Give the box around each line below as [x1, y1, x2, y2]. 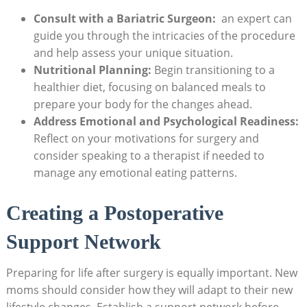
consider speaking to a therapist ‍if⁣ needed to [33, 147, 265, 163]
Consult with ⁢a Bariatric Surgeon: [33, 10, 216, 26]
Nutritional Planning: [33, 62, 151, 77]
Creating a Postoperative [5, 201, 223, 224]
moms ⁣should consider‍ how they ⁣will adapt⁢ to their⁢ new [5, 282, 293, 297]
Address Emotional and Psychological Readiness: [33, 113, 299, 129]
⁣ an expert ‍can [215, 10, 292, 26]
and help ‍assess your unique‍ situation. [33, 45, 233, 60]
